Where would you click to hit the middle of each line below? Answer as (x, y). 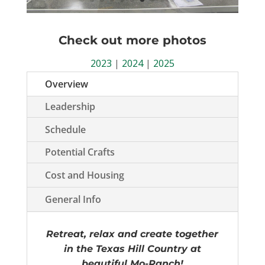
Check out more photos (132, 40)
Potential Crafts (80, 152)
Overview (66, 84)
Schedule (65, 129)
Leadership (70, 106)
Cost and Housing (84, 175)
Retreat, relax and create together (132, 234)
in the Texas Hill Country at (132, 248)
